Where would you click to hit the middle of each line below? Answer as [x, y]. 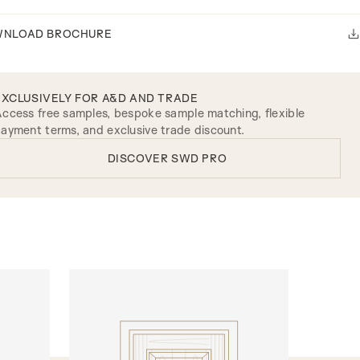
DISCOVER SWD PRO [167, 158]
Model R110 [100, 290]
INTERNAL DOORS [121, 276]
